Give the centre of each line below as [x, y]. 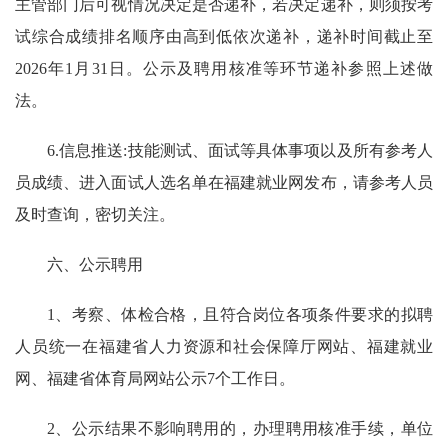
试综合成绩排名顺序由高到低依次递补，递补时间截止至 [224, 36]
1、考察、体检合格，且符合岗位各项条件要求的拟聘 [240, 314]
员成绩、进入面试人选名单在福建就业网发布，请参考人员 [224, 182]
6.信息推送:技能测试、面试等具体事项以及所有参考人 [240, 150]
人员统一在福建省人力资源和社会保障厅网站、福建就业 [224, 346]
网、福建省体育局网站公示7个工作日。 [155, 378]
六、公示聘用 [95, 264]
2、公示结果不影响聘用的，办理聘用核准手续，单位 [240, 428]
